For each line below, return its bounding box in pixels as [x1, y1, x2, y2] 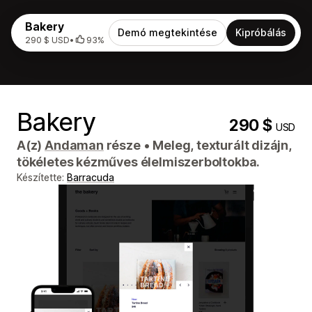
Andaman [45, 138, 104, 153]
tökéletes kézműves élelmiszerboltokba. [17, 155, 260, 169]
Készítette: [17, 171, 67, 183]
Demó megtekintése [118, 26, 217, 38]
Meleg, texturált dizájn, [150, 138, 292, 153]
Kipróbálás [235, 26, 286, 38]
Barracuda [67, 171, 114, 183]
